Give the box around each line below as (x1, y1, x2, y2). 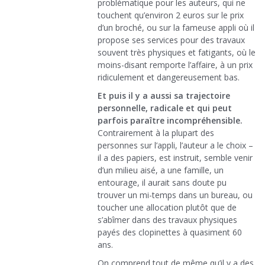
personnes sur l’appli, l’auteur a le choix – (98, 140, 253, 151)
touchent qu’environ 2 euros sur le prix (98, 9, 244, 21)
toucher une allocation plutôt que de (98, 202, 237, 214)
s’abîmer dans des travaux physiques (98, 214, 237, 226)
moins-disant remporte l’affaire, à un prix (98, 59, 253, 71)
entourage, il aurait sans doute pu (98, 177, 227, 189)
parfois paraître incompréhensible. (98, 115, 243, 127)
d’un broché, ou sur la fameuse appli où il (98, 22, 254, 34)
